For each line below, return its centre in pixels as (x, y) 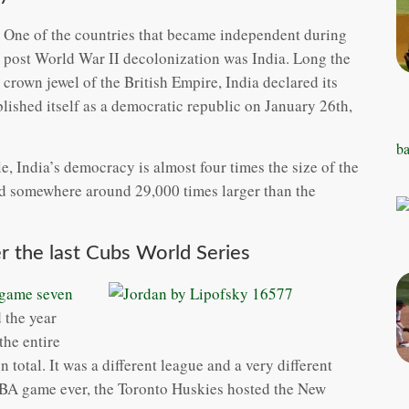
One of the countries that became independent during (175, 34)
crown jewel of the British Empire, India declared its (171, 81)
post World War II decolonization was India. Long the (177, 58)
